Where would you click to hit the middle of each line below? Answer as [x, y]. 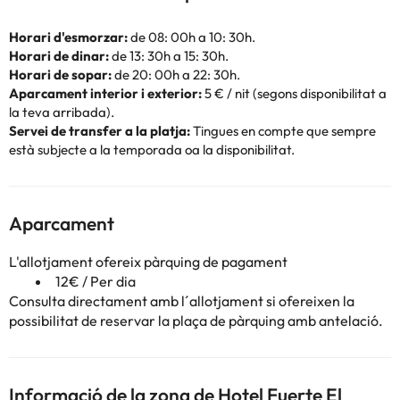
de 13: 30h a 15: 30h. [169, 56]
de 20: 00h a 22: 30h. [176, 75]
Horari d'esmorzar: [68, 37]
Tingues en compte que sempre [283, 131]
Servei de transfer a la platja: [100, 131]
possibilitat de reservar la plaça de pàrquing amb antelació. [196, 321]
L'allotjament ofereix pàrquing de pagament [148, 262]
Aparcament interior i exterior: [105, 93]
